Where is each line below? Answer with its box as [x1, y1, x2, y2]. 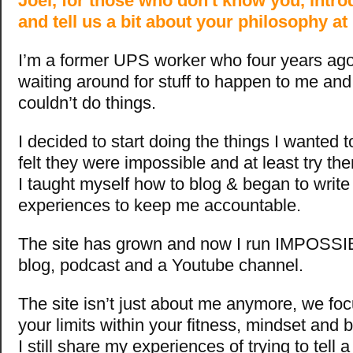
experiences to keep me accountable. [18, 195, 301, 216]
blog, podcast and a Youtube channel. [18, 255, 303, 275]
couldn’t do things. [18, 93, 156, 113]
